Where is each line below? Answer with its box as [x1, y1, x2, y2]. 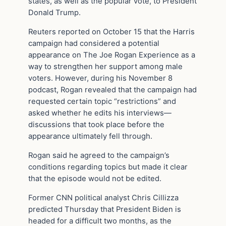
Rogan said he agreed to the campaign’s [28, 150, 169, 160]
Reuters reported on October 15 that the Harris [28, 27, 195, 36]
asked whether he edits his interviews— [28, 108, 172, 118]
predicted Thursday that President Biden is [28, 204, 181, 214]
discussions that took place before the [28, 120, 164, 129]
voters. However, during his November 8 [28, 73, 173, 83]
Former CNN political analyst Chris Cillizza [28, 193, 179, 202]
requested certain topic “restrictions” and [28, 96, 176, 106]
